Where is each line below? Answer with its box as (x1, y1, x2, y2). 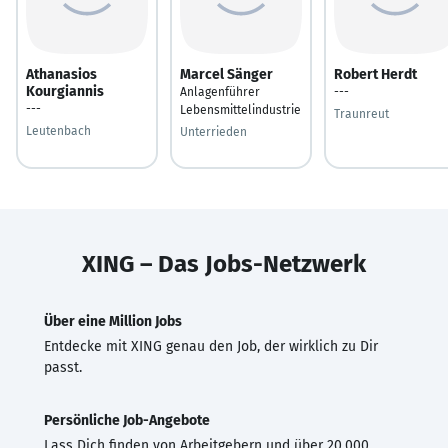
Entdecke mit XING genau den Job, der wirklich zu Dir (44, 337, 378, 355)
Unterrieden (180, 124, 247, 139)
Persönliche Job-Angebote (44, 411, 210, 429)
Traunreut (334, 106, 389, 121)
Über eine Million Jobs (44, 312, 182, 330)
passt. (44, 358, 82, 376)
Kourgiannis (26, 82, 104, 100)
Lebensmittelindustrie (180, 102, 301, 117)
